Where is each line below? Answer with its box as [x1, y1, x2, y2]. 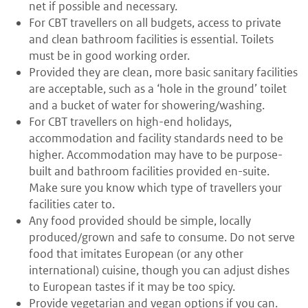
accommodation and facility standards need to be [29, 131, 283, 146]
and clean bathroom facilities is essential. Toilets [29, 32, 274, 47]
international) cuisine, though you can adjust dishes [29, 263, 289, 278]
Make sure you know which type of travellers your [29, 180, 282, 196]
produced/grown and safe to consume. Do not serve [29, 230, 295, 245]
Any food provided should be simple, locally [29, 213, 251, 229]
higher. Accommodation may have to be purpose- [29, 147, 283, 163]
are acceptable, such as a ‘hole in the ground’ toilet [29, 81, 287, 97]
